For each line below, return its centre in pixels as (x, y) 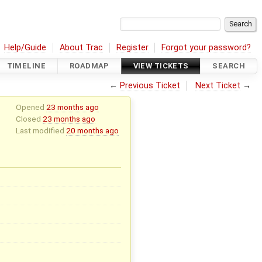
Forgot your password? (206, 47)
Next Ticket (218, 85)
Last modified (41, 130)
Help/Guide (25, 47)
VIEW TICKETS (161, 66)
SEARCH (229, 66)
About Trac (82, 47)
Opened (31, 107)
